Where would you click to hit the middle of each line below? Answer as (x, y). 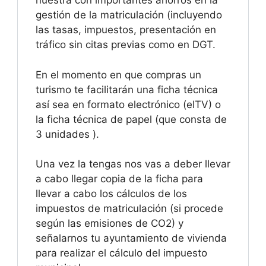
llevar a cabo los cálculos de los (111, 194)
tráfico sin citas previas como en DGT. (126, 45)
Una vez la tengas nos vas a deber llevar (133, 164)
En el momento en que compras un (118, 75)
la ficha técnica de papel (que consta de (131, 119)
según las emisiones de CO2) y (110, 224)
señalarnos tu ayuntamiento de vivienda (131, 238)
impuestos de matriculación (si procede (129, 209)
